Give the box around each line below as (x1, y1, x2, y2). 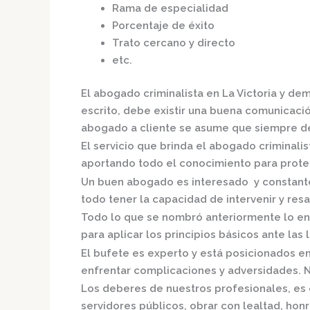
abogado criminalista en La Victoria (93, 86, 280, 100)
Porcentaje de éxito (112, 19, 215, 33)
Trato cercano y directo (112, 37, 235, 50)
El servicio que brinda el (81, 140, 209, 153)
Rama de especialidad (112, 2, 228, 15)
